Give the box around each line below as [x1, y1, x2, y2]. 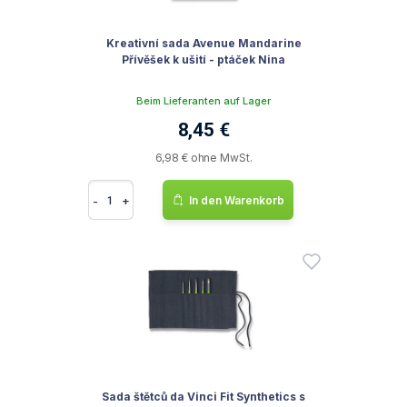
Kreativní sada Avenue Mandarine [105, 36, 302, 50]
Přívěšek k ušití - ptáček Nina [122, 53, 285, 66]
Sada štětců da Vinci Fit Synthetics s [102, 390, 305, 403]
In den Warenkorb [189, 193, 284, 207]
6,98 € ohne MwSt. [154, 151, 253, 164]
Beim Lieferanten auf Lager [136, 94, 271, 107]
